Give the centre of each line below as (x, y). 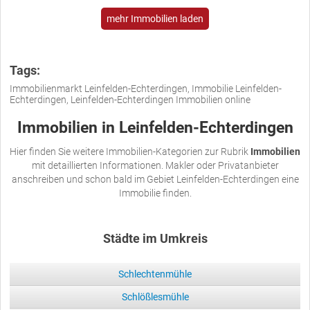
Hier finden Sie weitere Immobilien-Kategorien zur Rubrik (130, 151)
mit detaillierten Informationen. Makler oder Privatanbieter (155, 165)
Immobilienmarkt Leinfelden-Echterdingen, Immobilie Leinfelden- (146, 88)
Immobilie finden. (155, 193)
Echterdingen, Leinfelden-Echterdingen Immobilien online (130, 99)
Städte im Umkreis (155, 238)
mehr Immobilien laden (155, 18)
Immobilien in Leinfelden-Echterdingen (155, 127)
